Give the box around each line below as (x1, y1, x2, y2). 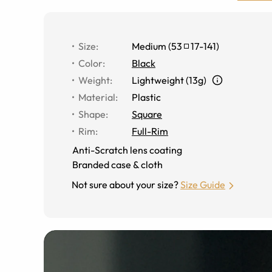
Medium (132, 39, 166, 52)
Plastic (132, 90, 161, 103)
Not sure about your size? (72, 178, 178, 191)
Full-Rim (132, 124, 168, 137)
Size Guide (180, 178, 225, 191)
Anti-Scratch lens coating (72, 143, 182, 156)
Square (132, 107, 162, 120)
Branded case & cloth (72, 158, 163, 171)
